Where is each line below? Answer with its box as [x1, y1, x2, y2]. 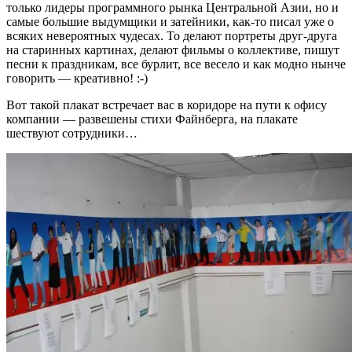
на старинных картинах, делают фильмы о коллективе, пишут [6, 42, 339, 57]
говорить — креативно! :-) [6, 71, 148, 85]
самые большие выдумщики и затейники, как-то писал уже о [6, 14, 334, 28]
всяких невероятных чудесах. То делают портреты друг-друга [6, 28, 337, 42]
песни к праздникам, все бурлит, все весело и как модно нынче [6, 57, 346, 71]
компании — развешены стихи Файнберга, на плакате [6, 112, 298, 126]
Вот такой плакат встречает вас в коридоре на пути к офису [6, 97, 327, 112]
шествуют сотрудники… [6, 126, 137, 140]
